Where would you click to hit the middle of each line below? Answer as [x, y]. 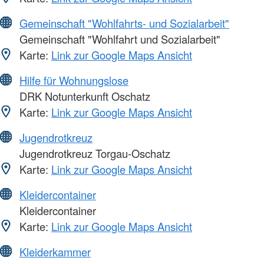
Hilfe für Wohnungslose [74, 80]
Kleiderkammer [55, 251]
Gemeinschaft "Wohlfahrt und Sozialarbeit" [118, 39]
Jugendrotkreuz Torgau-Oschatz [93, 153]
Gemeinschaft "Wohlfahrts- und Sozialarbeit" [124, 23]
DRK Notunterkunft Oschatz [83, 96]
